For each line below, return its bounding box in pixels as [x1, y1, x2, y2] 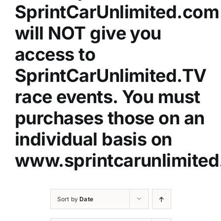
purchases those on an [14, 107, 205, 129]
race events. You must [14, 86, 200, 108]
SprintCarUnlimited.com [14, 1, 220, 23]
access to [14, 43, 96, 66]
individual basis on [14, 128, 172, 150]
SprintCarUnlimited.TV [14, 65, 207, 87]
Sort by [57, 195, 80, 203]
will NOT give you [14, 22, 161, 44]
